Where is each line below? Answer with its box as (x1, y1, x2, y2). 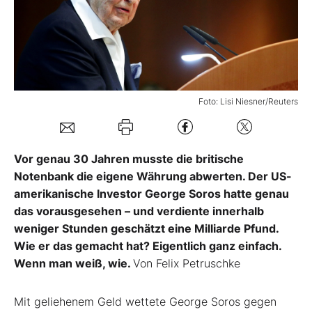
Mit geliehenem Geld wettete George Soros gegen (14, 294, 276, 309)
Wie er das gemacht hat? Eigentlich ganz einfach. (14, 238, 281, 253)
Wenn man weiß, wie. (14, 256, 133, 270)
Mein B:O (31, 19, 78, 33)
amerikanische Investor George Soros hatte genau (14, 186, 289, 201)
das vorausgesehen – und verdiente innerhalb (14, 203, 264, 218)
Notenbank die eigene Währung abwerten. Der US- (14, 169, 292, 183)
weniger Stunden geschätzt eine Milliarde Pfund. (14, 221, 279, 235)
